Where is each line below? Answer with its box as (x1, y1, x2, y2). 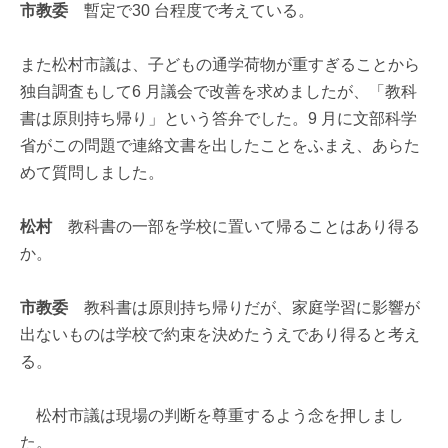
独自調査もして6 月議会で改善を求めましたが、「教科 (20, 82, 417, 100)
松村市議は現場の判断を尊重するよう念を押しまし (20, 406, 404, 424)
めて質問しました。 (20, 163, 164, 181)
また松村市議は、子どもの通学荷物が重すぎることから (20, 55, 420, 73)
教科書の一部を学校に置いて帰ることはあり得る (52, 217, 420, 235)
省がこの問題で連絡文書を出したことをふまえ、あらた (20, 136, 420, 154)
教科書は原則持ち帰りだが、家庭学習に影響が (68, 298, 420, 316)
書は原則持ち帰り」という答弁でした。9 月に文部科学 (20, 109, 417, 127)
